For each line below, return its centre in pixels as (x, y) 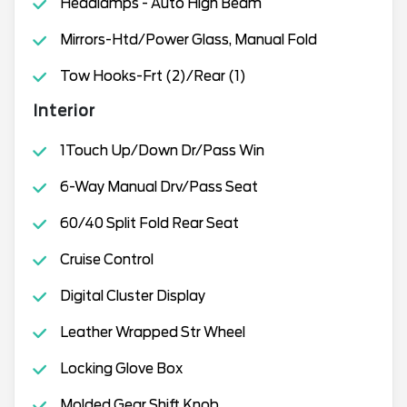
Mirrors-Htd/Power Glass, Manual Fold (188, 40)
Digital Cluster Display (132, 296)
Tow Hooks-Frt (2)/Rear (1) (153, 76)
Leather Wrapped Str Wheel (152, 332)
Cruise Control (106, 259)
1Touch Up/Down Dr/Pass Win (162, 150)
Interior (64, 110)
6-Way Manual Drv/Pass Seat (159, 187)
